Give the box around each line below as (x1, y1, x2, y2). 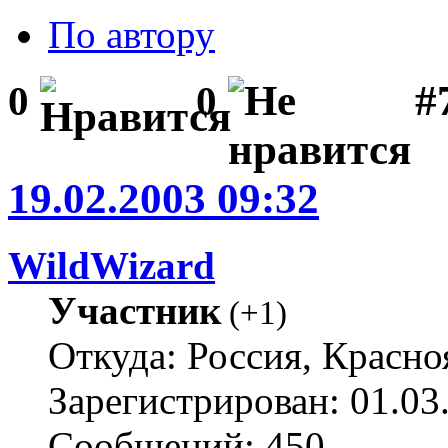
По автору (48, 12, 215, 56)
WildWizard (8, 244, 215, 288)
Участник (48, 289, 221, 333)
